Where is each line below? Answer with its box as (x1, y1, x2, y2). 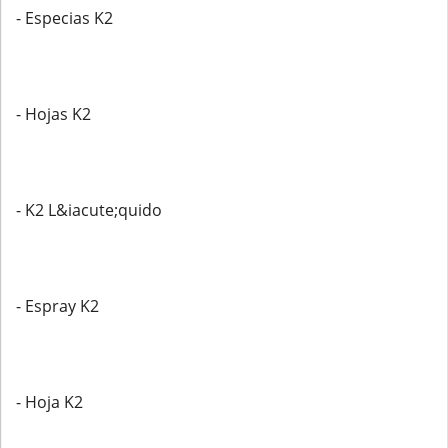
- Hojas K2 (16, 103, 91, 125)
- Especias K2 (16, 7, 113, 29)
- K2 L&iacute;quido (16, 199, 162, 221)
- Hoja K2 (16, 391, 83, 413)
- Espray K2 (16, 295, 99, 317)
